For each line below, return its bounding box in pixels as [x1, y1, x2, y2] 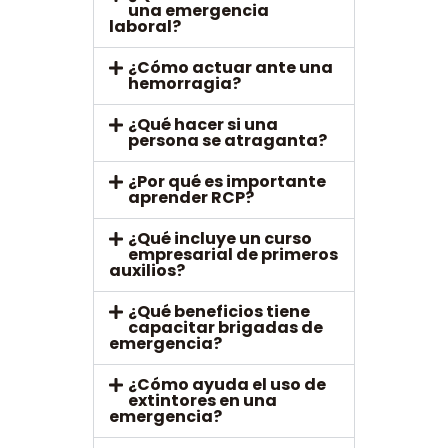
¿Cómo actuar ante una [128, 56, 334, 80]
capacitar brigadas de [128, 316, 324, 340]
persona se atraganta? [128, 129, 328, 153]
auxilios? [108, 259, 185, 283]
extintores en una [128, 389, 278, 413]
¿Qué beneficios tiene [128, 300, 311, 324]
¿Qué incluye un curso [128, 227, 313, 251]
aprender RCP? [128, 186, 255, 210]
